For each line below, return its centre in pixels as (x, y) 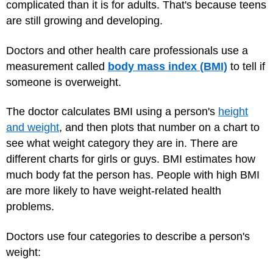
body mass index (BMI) (168, 66)
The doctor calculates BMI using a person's (112, 112)
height (233, 112)
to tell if (246, 66)
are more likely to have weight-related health (114, 191)
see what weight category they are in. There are (122, 143)
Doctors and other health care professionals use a (127, 50)
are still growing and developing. (84, 21)
